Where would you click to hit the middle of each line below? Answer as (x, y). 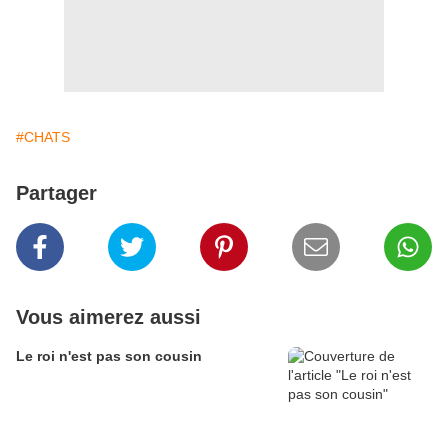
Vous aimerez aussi (108, 317)
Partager (56, 193)
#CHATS (43, 137)
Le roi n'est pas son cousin (109, 356)
